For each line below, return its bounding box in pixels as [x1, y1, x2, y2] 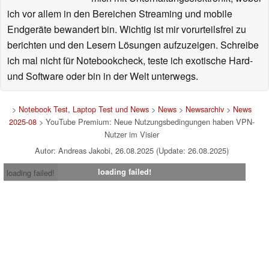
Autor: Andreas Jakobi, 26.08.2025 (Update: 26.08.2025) [34, 144, 229, 156]
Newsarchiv [185, 103, 224, 115]
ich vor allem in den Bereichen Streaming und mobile [7, 6, 232, 20]
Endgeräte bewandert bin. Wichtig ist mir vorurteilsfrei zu [7, 22, 246, 36]
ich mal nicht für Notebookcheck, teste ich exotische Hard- [7, 53, 253, 67]
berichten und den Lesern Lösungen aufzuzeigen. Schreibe [7, 37, 259, 52]
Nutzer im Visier [104, 128, 159, 140]
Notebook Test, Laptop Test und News [18, 103, 149, 115]
